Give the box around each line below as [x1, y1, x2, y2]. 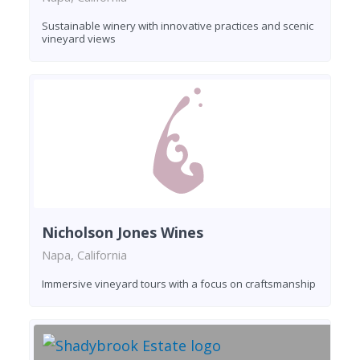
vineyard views [42, 31, 116, 47]
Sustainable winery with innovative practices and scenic [42, 18, 313, 34]
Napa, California [42, 247, 127, 264]
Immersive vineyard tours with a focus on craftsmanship [42, 276, 316, 292]
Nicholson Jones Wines [42, 223, 203, 243]
